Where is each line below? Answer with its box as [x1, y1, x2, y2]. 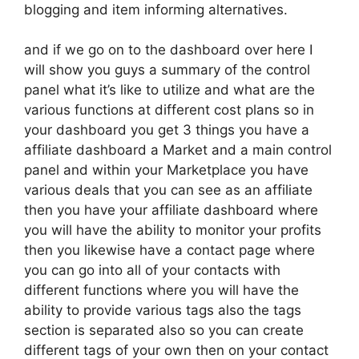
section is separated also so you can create [24, 322, 304, 338]
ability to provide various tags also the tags [24, 302, 301, 318]
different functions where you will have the [24, 282, 299, 298]
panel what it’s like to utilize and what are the [24, 82, 315, 98]
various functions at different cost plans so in [24, 102, 314, 118]
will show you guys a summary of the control [24, 62, 310, 78]
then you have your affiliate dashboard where [24, 202, 318, 218]
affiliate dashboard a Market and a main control [24, 142, 332, 158]
